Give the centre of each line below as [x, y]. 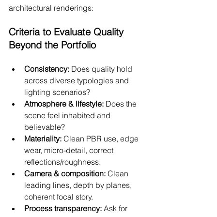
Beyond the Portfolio [52, 45]
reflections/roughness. [62, 162]
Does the [121, 103]
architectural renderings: [51, 8]
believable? [45, 127]
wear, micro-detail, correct [70, 150]
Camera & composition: [65, 173]
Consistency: [47, 69]
